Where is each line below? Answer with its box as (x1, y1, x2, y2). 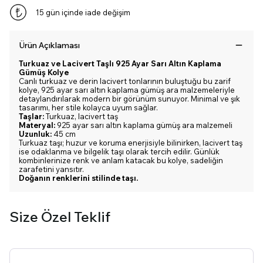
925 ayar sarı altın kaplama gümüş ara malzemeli (55, 120, 232, 130)
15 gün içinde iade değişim (35, 7, 130, 17)
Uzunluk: (19, 129, 52, 139)
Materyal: (19, 120, 55, 130)
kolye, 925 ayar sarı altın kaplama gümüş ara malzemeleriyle (19, 85, 235, 95)
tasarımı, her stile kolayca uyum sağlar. (19, 103, 158, 112)
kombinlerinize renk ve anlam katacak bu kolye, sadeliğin (19, 156, 223, 165)
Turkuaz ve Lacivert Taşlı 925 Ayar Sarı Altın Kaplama (19, 59, 221, 68)
